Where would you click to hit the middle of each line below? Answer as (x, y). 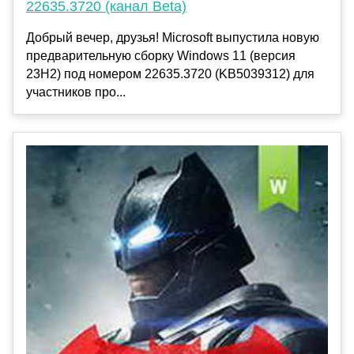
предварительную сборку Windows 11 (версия (161, 56)
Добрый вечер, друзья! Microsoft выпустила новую (173, 38)
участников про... (76, 92)
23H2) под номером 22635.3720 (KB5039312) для (170, 74)
